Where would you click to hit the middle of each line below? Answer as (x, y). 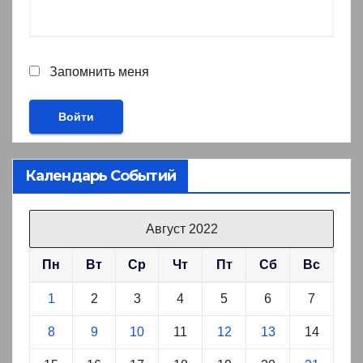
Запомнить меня (98, 71)
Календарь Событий (100, 176)
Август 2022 (181, 229)
